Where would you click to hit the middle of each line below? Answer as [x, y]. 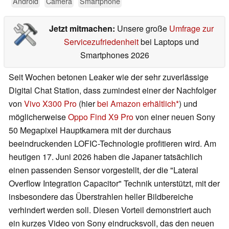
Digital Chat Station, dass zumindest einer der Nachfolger [112, 90]
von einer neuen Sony [174, 117]
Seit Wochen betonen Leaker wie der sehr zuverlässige [109, 77]
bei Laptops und [168, 42]
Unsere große [143, 29]
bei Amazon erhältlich [136, 104]
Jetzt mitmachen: [83, 29]
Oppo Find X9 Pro [101, 117]
